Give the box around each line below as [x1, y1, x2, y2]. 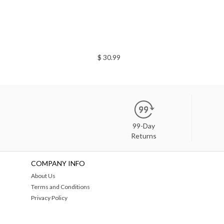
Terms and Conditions [31, 182, 90, 190]
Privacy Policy [31, 193, 67, 201]
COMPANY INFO [31, 158, 85, 167]
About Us [31, 171, 55, 179]
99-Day [132, 121, 155, 130]
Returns [131, 131, 157, 140]
